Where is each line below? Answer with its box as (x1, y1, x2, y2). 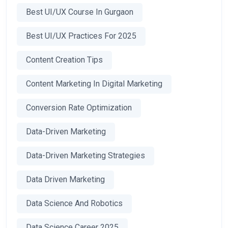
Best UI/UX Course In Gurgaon (26, 7, 133, 17)
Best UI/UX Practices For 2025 (26, 31, 136, 41)
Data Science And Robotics (26, 198, 123, 209)
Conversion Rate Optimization (26, 103, 132, 113)
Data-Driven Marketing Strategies (26, 151, 145, 161)
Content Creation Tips (26, 55, 103, 65)
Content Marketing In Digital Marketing (26, 79, 162, 89)
